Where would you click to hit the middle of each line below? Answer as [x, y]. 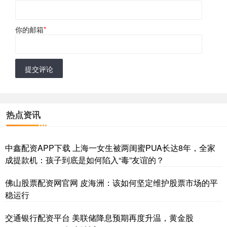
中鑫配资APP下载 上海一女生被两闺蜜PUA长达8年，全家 [110, 147]
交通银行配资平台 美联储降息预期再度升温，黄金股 [99, 217]
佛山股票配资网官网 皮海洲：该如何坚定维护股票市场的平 [111, 182]
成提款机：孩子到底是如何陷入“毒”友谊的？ [85, 160]
